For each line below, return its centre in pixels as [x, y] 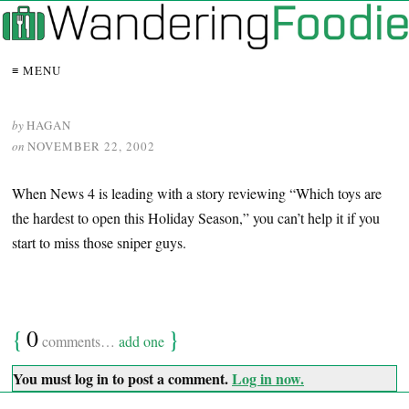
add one [142, 341]
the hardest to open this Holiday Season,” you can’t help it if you [196, 218]
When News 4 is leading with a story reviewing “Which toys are [197, 194]
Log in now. [268, 379]
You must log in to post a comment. [122, 379]
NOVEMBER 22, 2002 [91, 147]
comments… [79, 341]
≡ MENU [37, 71]
